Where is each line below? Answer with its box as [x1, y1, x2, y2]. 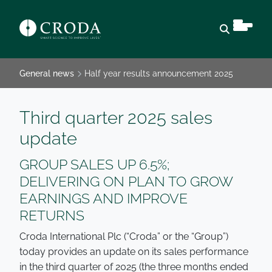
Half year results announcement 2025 [84, 69, 233, 78]
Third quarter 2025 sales [19, 107, 212, 128]
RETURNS [19, 207, 88, 223]
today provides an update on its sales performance [19, 246, 248, 257]
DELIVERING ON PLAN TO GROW [19, 173, 233, 189]
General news [19, 69, 74, 78]
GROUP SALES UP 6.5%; [19, 156, 169, 172]
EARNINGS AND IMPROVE [19, 190, 188, 206]
